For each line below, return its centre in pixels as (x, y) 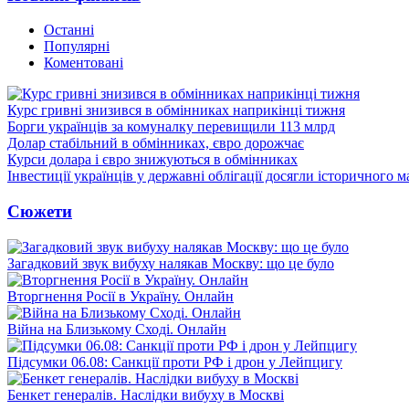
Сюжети (40, 211)
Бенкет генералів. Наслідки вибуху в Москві (146, 394)
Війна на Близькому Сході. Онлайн (117, 329)
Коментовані (84, 63)
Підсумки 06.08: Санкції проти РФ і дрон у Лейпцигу (175, 362)
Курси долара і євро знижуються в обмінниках (152, 160)
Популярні (77, 47)
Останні (69, 30)
